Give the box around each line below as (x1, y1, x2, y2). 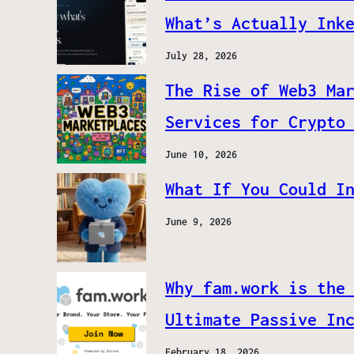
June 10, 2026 (165, 149, 237, 161)
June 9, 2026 (165, 216, 232, 228)
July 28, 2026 (165, 50, 237, 62)
